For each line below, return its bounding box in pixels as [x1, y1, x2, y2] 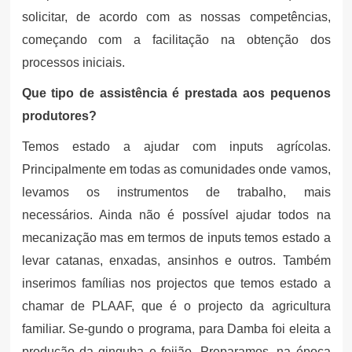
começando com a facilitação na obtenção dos [21, 32, 331, 46]
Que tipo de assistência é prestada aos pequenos [21, 86, 331, 100]
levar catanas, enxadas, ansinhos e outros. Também [21, 253, 331, 267]
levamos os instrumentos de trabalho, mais [21, 185, 331, 199]
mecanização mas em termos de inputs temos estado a [21, 230, 331, 244]
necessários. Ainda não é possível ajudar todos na [21, 207, 331, 222]
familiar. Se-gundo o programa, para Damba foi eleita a [21, 321, 331, 335]
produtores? [21, 108, 97, 123]
